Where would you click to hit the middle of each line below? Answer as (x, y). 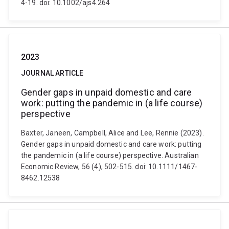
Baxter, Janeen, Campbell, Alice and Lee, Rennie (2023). (112, 133)
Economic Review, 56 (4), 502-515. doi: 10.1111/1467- (109, 167)
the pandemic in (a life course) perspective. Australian (110, 155)
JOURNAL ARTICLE (52, 73)
